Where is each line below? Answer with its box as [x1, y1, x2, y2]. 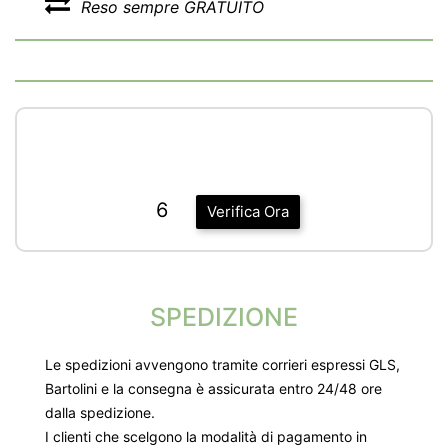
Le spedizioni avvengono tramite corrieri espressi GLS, [45, 355, 400, 373]
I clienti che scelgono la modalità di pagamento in [45, 427, 367, 445]
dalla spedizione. [45, 403, 155, 421]
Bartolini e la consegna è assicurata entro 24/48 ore [45, 379, 382, 397]
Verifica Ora [207, 202, 289, 221]
